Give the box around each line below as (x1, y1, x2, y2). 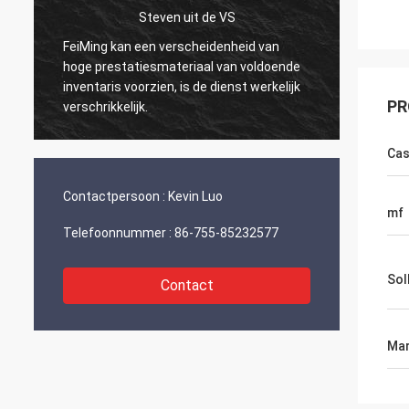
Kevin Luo (168, 189, 223, 204)
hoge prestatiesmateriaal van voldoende (63, 58, 300, 74)
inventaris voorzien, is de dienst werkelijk (63, 79, 300, 94)
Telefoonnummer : (63, 225, 172, 240)
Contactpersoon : (63, 189, 165, 204)
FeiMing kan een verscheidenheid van (63, 38, 279, 54)
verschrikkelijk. (63, 99, 148, 114)
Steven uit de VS (138, 9, 236, 25)
